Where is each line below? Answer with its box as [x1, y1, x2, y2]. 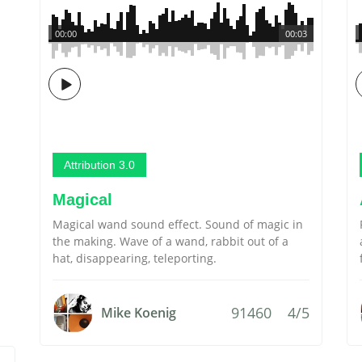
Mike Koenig [101, 304, 176, 322]
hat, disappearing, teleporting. [53, 250, 217, 266]
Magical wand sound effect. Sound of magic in [53, 217, 303, 232]
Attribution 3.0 [64, 158, 135, 171]
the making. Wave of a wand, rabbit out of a [53, 234, 288, 249]
